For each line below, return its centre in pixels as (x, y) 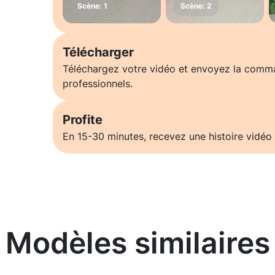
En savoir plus (137, 266)
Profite (83, 120)
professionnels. (98, 84)
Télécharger (98, 52)
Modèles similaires (137, 243)
